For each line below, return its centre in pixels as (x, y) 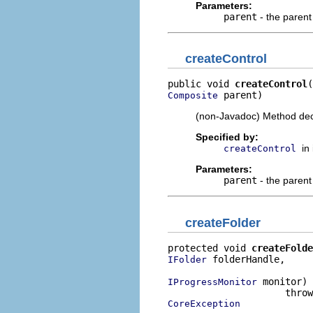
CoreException (204, 303)
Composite (193, 95)
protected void (210, 248)
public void (201, 84)
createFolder (223, 223)
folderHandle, (246, 259)
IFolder (187, 259)
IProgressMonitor (212, 282)
